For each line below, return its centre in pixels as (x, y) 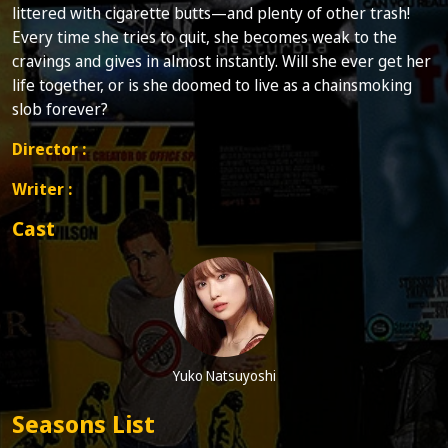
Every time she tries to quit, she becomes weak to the (204, 37)
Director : (49, 149)
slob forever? (60, 109)
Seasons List (83, 424)
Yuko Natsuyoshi (224, 376)
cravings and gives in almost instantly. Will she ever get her (221, 61)
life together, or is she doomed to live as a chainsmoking (212, 85)
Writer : (42, 189)
